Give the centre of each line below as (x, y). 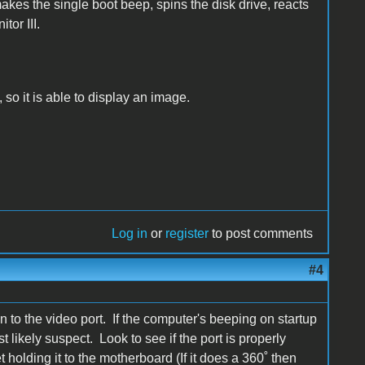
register (187, 234)
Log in (130, 234)
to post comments (261, 234)
